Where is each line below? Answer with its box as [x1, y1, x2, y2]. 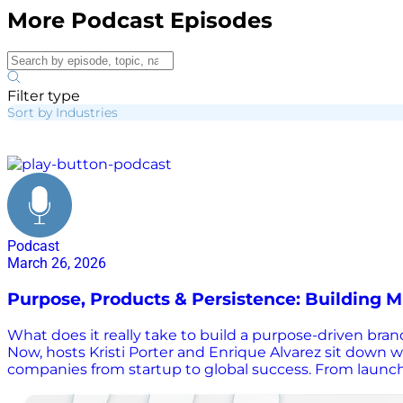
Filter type [7, 87, 80, 105]
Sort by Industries [7, 104, 118, 121]
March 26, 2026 [7, 255, 106, 273]
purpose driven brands [7, 138, 170, 156]
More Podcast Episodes [7, 7, 273, 34]
